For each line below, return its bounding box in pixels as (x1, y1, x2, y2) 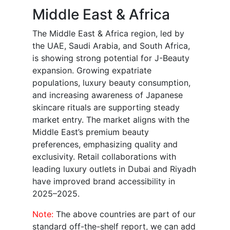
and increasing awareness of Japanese (32, 90, 183, 101)
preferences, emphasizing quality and (32, 139, 178, 150)
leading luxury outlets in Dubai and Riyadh (32, 164, 196, 175)
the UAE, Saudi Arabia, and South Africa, (32, 41, 190, 51)
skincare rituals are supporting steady (32, 102, 180, 113)
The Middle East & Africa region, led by (32, 28, 184, 39)
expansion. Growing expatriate (32, 65, 151, 76)
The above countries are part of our (56, 209, 196, 220)
